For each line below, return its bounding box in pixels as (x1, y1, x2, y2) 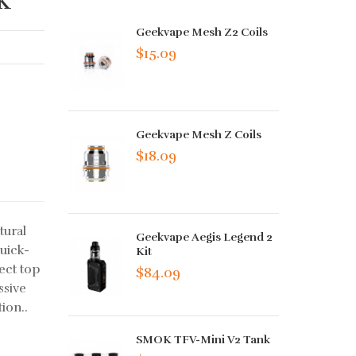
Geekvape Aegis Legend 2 (136, 230, 273, 245)
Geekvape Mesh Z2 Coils (136, 25, 269, 39)
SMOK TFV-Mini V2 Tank (136, 333, 271, 347)
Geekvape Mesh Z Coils (136, 128, 262, 142)
